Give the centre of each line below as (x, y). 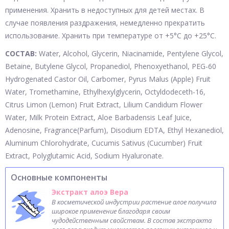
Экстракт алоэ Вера (90, 192)
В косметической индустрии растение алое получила (134, 202)
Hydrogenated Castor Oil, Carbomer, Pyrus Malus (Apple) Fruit (108, 79)
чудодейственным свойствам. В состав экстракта (132, 220)
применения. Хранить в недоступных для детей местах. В (105, 10)
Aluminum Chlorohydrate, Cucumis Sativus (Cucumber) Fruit (104, 143)
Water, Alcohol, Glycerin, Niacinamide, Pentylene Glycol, (130, 53)
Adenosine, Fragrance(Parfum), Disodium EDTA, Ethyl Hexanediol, (114, 130)
